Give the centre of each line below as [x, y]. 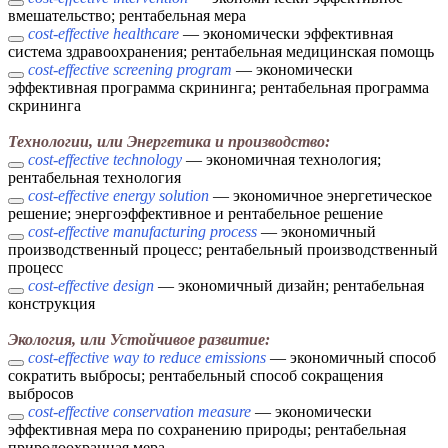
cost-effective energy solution [118, 196]
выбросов [41, 394]
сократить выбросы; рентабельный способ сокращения [195, 376]
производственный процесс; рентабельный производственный [223, 250]
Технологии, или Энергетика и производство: [169, 142]
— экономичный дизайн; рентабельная [289, 286]
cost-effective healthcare [103, 34]
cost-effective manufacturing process [142, 232]
